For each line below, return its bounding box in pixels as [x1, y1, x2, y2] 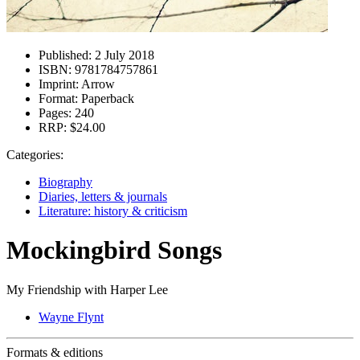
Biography [39, 175, 92, 189]
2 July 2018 [92, 48, 154, 62]
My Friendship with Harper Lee [6, 282, 168, 297]
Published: [39, 48, 92, 62]
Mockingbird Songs [6, 235, 222, 265]
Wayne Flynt [39, 309, 104, 324]
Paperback [78, 92, 134, 105]
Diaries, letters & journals [39, 190, 167, 203]
